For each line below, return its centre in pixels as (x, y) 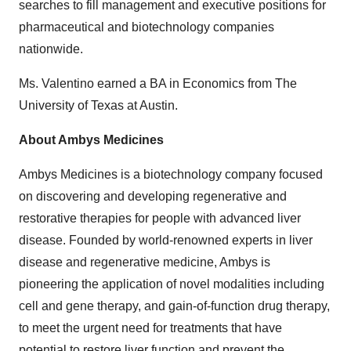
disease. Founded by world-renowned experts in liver (166, 240)
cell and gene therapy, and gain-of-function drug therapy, (174, 306)
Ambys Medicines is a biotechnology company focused (171, 174)
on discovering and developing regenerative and (153, 196)
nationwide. (51, 49)
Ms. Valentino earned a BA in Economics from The (158, 83)
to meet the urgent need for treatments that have (150, 328)
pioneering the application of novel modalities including (172, 284)
